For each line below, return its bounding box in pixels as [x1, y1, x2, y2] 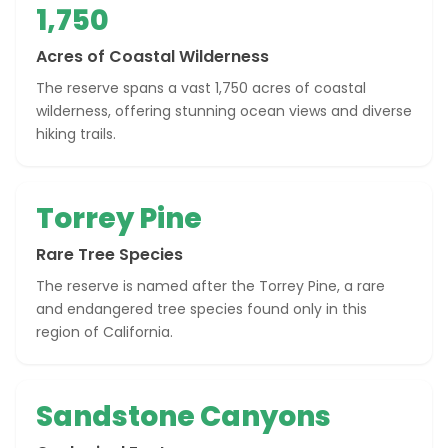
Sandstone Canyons [36, 397, 331, 436]
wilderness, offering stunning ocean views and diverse [36, 101, 412, 121]
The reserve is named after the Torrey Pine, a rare [36, 276, 385, 296]
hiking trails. [36, 124, 116, 144]
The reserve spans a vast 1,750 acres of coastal [36, 78, 366, 98]
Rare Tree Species [36, 243, 183, 266]
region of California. [36, 322, 173, 342]
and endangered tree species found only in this [36, 299, 367, 319]
